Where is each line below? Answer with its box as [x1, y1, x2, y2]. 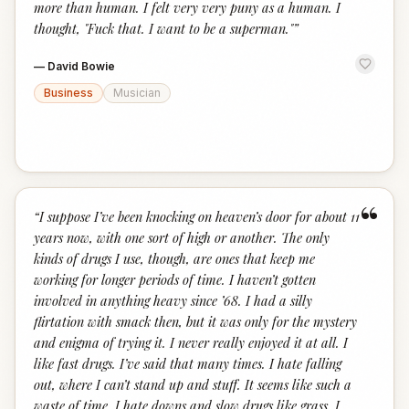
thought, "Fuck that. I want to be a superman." [34, 19, 293, 37]
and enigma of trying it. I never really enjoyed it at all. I [34, 333, 348, 351]
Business [44, 86, 93, 100]
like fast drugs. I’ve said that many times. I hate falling [34, 354, 341, 372]
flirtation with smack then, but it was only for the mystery [34, 312, 357, 330]
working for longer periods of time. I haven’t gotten [34, 270, 316, 288]
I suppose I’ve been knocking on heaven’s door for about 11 [39, 207, 360, 225]
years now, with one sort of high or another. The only [34, 228, 330, 246]
